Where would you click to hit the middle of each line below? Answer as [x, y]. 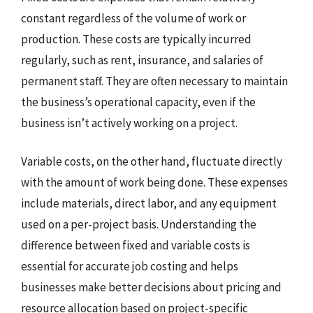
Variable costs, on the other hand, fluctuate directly [152, 161]
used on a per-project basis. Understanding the [139, 224]
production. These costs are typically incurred [136, 39]
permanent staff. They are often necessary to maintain [154, 81]
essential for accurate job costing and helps [130, 266]
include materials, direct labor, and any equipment [149, 203]
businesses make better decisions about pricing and [151, 287]
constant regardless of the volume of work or [133, 18]
